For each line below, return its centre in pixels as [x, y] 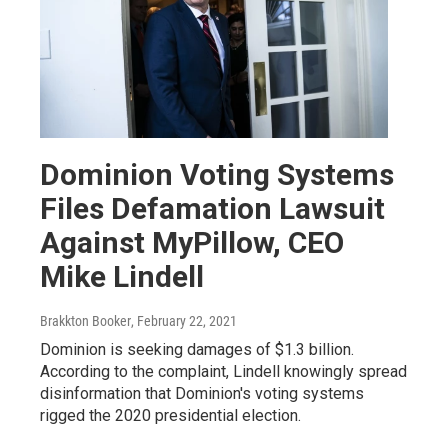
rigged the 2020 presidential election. [170, 416]
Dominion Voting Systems [217, 175]
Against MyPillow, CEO [192, 243]
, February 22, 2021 [184, 321]
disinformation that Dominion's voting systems [202, 394]
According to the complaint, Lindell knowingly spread [223, 372]
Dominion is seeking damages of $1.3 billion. [197, 350]
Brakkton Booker [85, 321]
